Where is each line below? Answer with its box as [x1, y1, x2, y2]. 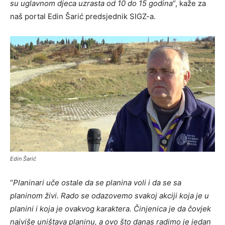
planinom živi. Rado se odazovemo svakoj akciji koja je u [10, 191, 209, 201]
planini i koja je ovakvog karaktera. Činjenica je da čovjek [10, 204, 211, 214]
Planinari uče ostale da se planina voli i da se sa [13, 178, 181, 188]
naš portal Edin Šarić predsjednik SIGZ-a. [10, 12, 156, 22]
